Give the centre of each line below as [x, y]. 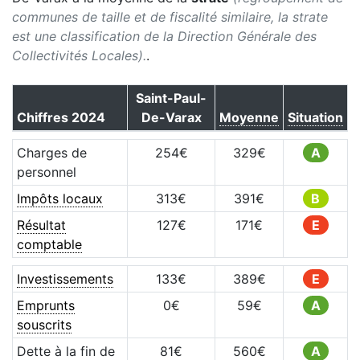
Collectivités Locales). [79, 55]
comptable [49, 244]
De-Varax [171, 117]
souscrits [44, 325]
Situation [315, 117]
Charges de [51, 153]
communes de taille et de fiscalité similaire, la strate [170, 17]
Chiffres [44, 117]
